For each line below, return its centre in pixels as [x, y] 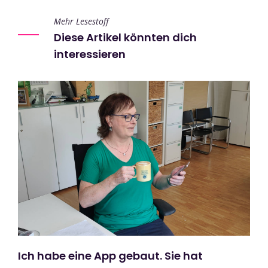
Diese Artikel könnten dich [125, 37]
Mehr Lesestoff [81, 21]
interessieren [90, 54]
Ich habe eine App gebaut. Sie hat [110, 256]
